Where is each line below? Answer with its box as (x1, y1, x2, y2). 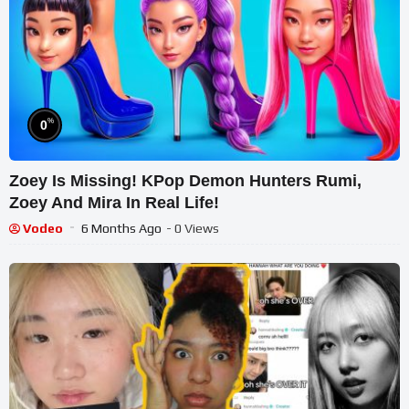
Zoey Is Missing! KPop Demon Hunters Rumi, (9, 172, 362, 191)
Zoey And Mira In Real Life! (9, 194, 219, 213)
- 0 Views (166, 221, 219, 236)
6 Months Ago (81, 221, 162, 236)
